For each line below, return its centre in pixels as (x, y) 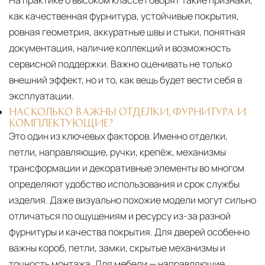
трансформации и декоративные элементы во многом (127, 168)
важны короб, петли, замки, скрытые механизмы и (117, 248)
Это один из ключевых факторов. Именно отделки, (118, 136)
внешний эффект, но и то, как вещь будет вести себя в (125, 80)
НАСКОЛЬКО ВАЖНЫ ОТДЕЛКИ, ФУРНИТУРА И (127, 112)
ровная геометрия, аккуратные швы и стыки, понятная (127, 32)
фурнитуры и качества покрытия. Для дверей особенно (129, 232)
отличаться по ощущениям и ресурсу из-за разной (120, 216)
